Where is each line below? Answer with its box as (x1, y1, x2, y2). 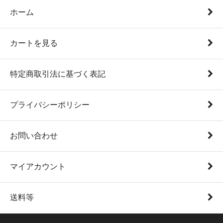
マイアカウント (10, 162, 66, 171)
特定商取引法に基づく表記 (10, 69, 106, 78)
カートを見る (10, 38, 58, 47)
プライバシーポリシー (10, 100, 90, 109)
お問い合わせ (10, 131, 58, 140)
